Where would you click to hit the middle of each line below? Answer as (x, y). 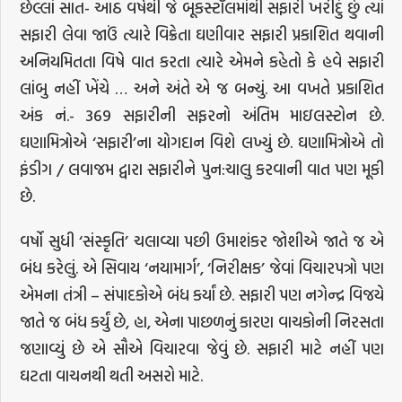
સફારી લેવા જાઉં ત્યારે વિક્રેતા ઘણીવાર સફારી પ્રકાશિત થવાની (202, 34)
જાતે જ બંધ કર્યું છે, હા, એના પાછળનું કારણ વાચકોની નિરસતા (202, 321)
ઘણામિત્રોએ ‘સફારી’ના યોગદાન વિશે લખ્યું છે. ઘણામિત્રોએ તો (202, 142)
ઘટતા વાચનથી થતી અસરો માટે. (112, 375)
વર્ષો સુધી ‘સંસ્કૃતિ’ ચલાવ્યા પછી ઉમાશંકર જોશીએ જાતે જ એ (202, 240)
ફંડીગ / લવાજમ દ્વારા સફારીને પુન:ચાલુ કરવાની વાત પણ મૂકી (202, 169)
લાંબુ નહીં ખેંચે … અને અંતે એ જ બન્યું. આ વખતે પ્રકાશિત (202, 88)
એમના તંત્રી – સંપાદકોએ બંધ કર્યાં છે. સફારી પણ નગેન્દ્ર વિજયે (202, 294)
